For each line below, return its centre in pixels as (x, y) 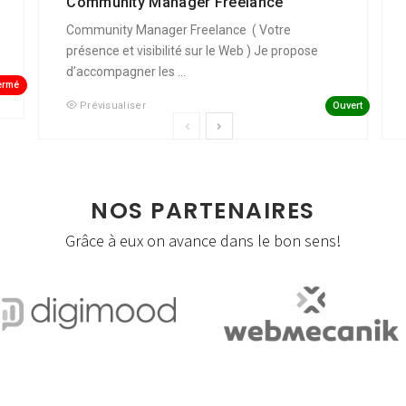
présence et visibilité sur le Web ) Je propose (193, 51)
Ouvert (347, 105)
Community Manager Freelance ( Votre (179, 30)
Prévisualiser (112, 106)
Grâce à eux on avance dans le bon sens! (203, 241)
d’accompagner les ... (126, 72)
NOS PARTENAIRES (203, 211)
